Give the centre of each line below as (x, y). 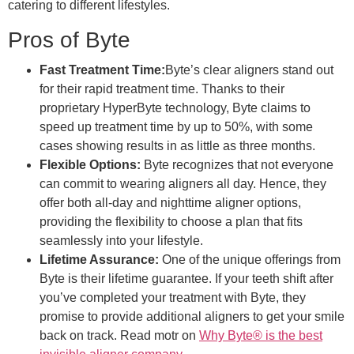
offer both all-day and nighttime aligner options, (170, 202)
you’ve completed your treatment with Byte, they (173, 297)
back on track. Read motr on (119, 335)
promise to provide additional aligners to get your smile (192, 316)
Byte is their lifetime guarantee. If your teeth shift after (186, 278)
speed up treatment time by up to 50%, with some (176, 126)
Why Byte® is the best (261, 335)
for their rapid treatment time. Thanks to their (162, 88)
